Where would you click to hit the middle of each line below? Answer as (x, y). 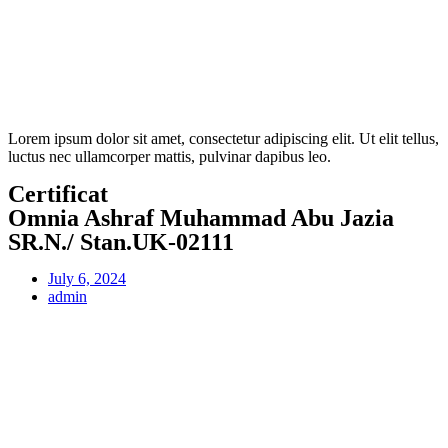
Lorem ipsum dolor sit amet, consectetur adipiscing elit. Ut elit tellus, (223, 138)
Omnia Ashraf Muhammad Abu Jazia (201, 218)
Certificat (58, 194)
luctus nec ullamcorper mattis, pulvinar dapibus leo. (169, 156)
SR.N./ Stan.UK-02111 (121, 242)
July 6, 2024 (87, 278)
